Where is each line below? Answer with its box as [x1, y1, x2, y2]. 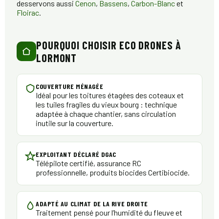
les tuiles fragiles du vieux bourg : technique [36, 100, 177, 109]
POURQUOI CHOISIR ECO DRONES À [36, 39, 181, 52]
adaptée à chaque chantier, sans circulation [36, 109, 176, 119]
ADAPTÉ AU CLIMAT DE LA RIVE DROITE [36, 199, 149, 208]
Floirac [17, 8, 39, 18]
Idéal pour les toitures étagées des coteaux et [36, 90, 184, 100]
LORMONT [36, 51, 77, 65]
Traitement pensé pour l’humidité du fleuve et [36, 208, 182, 218]
